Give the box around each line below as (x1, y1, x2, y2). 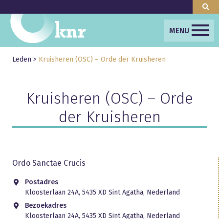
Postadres (24, 178, 58, 186)
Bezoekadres (24, 201, 66, 210)
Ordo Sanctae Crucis (12, 158, 86, 168)
